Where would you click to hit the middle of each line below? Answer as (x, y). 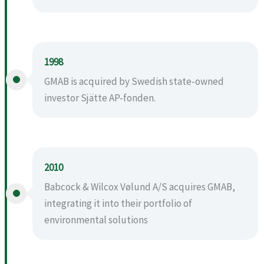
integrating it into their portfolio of (118, 203)
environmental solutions (96, 220)
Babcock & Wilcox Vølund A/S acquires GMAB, (140, 187)
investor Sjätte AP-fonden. (100, 98)
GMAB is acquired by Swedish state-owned (134, 81)
